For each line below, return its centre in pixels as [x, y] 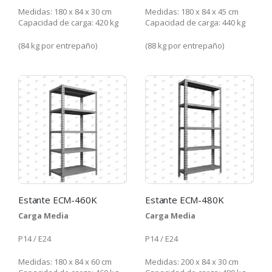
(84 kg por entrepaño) [58, 45]
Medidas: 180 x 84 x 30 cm [65, 11]
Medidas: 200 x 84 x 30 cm [192, 261]
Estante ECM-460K [58, 199]
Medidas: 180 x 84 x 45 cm [192, 11]
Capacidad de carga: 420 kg [68, 22]
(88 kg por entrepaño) [185, 45]
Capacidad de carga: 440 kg [195, 22]
